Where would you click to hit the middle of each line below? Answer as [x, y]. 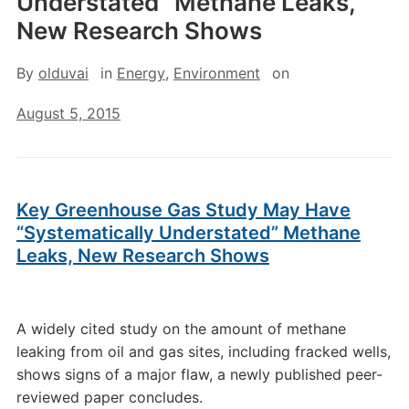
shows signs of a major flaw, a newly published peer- [199, 374]
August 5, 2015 [68, 113]
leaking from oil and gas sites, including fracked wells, [203, 351]
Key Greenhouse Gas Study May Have [183, 210]
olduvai [63, 73]
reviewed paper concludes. [109, 397]
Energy [141, 73]
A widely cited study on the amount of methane [181, 329]
